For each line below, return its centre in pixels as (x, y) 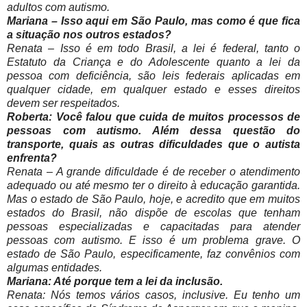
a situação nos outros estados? (89, 35)
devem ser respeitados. (63, 103)
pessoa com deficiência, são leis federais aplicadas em (153, 76)
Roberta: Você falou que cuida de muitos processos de (153, 117)
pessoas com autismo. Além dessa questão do (153, 131)
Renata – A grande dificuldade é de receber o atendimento (153, 172)
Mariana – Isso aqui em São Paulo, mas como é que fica (153, 21)
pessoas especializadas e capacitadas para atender (153, 227)
